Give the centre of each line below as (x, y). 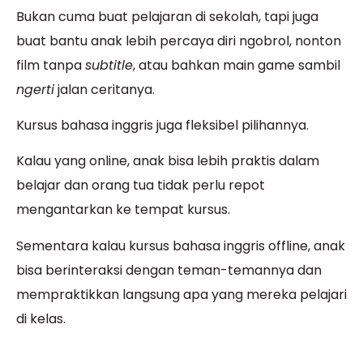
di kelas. (41, 318)
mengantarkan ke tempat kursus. (123, 210)
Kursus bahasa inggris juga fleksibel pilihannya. (162, 126)
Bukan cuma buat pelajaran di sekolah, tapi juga (167, 16)
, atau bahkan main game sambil (237, 65)
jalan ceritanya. (105, 89)
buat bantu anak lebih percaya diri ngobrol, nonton (179, 41)
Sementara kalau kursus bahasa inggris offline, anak (181, 246)
